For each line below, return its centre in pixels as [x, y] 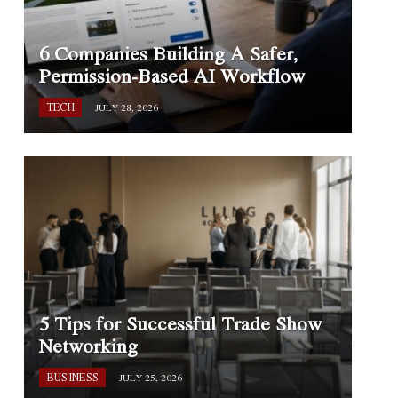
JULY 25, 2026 [151, 377]
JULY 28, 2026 [127, 108]
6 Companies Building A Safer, [168, 54]
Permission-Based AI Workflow [171, 76]
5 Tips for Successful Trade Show [180, 323]
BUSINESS [72, 377]
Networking [88, 345]
